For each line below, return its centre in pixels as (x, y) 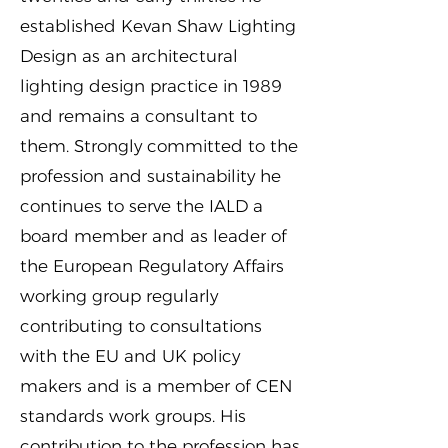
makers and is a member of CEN (156, 386)
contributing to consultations (141, 326)
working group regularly (119, 296)
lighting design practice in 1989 (151, 86)
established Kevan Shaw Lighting (158, 26)
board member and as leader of (153, 236)
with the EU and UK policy (130, 356)
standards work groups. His (133, 416)
